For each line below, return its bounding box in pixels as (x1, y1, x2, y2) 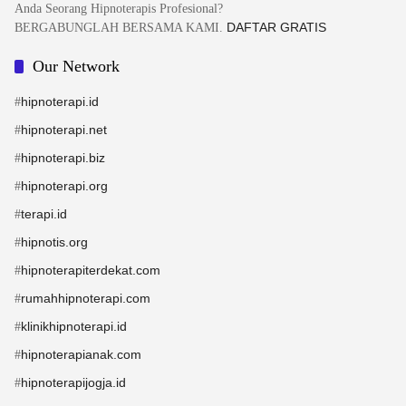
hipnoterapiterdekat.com (21, 262, 160, 277)
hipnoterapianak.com (21, 346, 141, 362)
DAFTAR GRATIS (227, 19, 326, 34)
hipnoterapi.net (21, 121, 107, 137)
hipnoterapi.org (21, 178, 108, 193)
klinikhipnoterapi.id (21, 318, 127, 333)
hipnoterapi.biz (21, 150, 105, 165)
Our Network (33, 56, 120, 75)
